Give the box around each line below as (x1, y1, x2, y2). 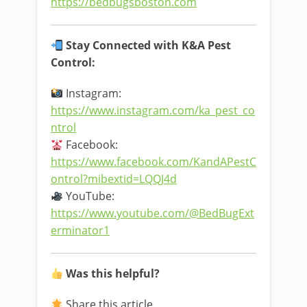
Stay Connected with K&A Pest (66, 38, 232, 53)
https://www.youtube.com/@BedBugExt (51, 206, 254, 221)
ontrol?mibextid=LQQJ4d (51, 171, 177, 186)
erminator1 (51, 223, 110, 238)
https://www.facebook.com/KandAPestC (51, 154, 256, 169)
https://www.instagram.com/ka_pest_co (51, 103, 255, 118)
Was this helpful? (66, 266, 160, 281)
